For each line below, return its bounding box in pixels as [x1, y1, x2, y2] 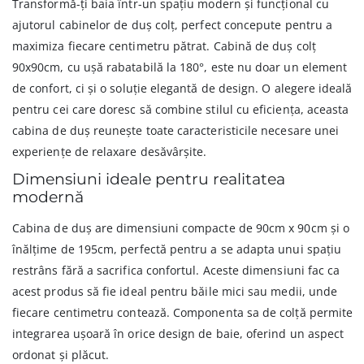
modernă [12, 188, 84, 207]
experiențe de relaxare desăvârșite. [12, 144, 207, 160]
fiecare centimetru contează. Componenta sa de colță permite [12, 305, 353, 321]
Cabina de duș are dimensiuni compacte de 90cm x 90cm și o [12, 220, 349, 236]
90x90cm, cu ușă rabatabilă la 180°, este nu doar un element [12, 59, 348, 76]
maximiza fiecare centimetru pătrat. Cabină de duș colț [12, 38, 316, 54]
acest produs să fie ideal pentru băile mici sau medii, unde [12, 284, 338, 300]
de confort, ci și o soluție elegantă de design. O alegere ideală [12, 80, 353, 97]
